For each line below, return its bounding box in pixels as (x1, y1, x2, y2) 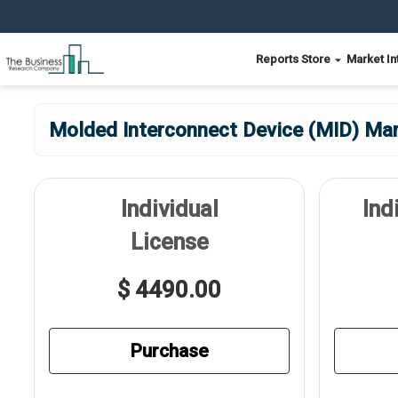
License (130, 229, 209, 255)
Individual (120, 196, 219, 222)
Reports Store (256, 52, 333, 66)
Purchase (130, 339, 209, 362)
